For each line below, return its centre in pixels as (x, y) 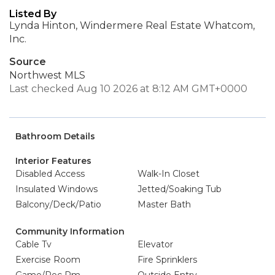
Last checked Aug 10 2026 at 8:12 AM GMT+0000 (128, 89)
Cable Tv (33, 244)
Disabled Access (50, 174)
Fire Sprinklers (167, 260)
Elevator (155, 244)
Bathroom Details (55, 136)
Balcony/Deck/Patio (58, 204)
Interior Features (53, 161)
